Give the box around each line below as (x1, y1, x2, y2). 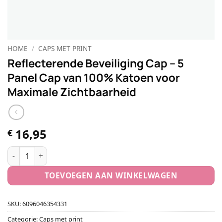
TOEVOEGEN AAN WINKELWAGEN (44, 169, 178, 181)
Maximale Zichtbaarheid (7, 84, 136, 100)
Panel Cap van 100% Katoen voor (7, 69, 180, 85)
